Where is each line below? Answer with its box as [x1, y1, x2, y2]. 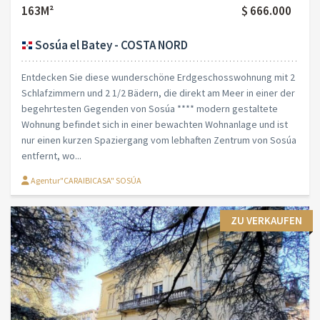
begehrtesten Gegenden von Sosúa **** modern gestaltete [21, 102, 278, 116]
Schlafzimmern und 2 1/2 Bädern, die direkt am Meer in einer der [21, 86, 295, 100]
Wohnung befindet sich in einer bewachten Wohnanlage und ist [21, 118, 288, 131]
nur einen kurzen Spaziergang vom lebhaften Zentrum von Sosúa [21, 134, 296, 147]
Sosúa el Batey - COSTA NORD [33, 36, 188, 53]
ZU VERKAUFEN [231, 214, 302, 228]
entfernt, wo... [21, 149, 81, 163]
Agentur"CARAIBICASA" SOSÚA [29, 175, 141, 186]
